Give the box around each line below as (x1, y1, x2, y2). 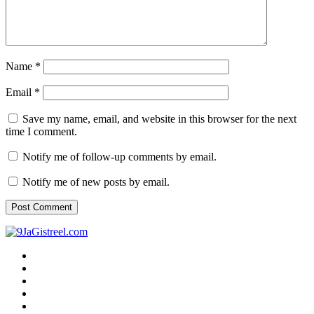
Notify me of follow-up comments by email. (22, 150, 217, 163)
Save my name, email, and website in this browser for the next (22, 112, 296, 125)
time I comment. (6, 125, 77, 137)
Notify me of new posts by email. (22, 175, 170, 188)
